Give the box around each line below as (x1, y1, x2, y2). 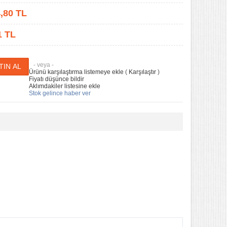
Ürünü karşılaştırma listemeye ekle (29, 68, 124, 75)
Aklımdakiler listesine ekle (29, 83, 100, 90)
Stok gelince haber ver (29, 90, 91, 97)
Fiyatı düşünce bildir (29, 75, 84, 83)
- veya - (29, 61, 58, 68)
